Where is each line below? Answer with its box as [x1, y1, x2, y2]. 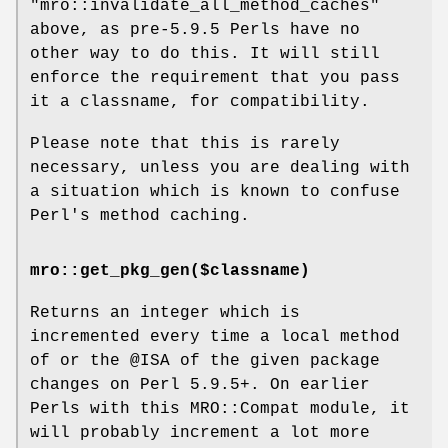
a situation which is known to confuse [30, 182, 400, 201]
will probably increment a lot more [30, 424, 370, 443]
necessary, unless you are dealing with [30, 158, 410, 177]
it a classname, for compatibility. [30, 92, 370, 111]
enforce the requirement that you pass [30, 68, 400, 87]
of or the [30, 352, 130, 371]
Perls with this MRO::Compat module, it [30, 400, 410, 419]
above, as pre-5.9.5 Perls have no [30, 20, 360, 39]
